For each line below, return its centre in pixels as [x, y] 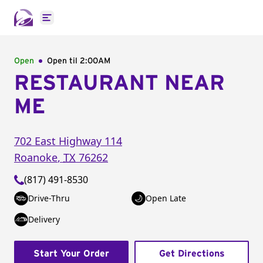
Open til [63, 61]
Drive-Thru [49, 198]
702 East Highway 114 [68, 141]
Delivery [44, 219]
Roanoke [36, 157]
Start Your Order [71, 254]
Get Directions [192, 254]
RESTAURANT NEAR [119, 83]
